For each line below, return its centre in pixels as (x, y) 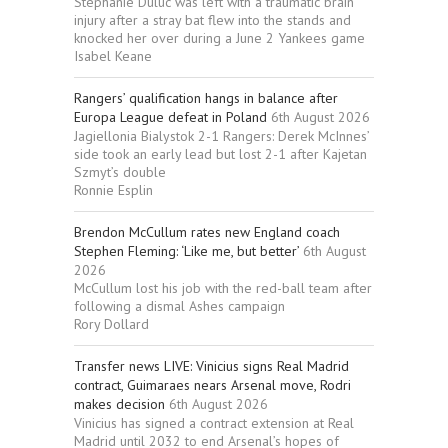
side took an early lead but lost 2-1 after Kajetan (220, 154)
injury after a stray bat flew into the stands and (212, 20)
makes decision (119, 404)
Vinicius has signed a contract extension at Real (214, 423)
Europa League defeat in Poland (170, 117)
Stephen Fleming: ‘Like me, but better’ (186, 251)
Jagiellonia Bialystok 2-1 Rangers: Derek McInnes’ (221, 136)
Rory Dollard (111, 324)
